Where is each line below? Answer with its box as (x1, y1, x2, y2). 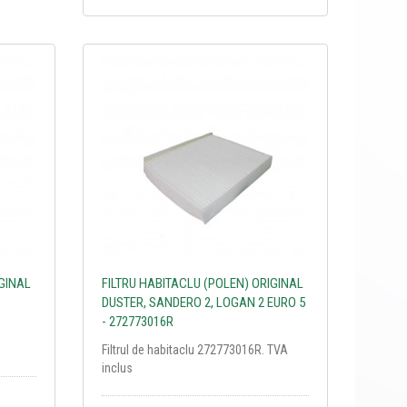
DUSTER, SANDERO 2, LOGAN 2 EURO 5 (101, 293, 305, 311)
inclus (101, 360, 133, 375)
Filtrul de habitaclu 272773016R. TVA (101, 342, 288, 357)
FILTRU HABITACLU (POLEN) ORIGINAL (101, 274, 303, 292)
